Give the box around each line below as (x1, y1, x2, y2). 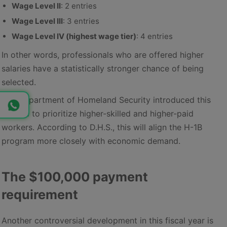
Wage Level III (12, 16, 63, 26)
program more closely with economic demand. (2, 136, 180, 146)
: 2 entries (61, 1, 97, 11)
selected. (2, 77, 36, 87)
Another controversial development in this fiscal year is (2, 215, 213, 225)
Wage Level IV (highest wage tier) (12, 31, 136, 41)
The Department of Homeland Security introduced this (2, 95, 211, 105)
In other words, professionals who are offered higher (2, 50, 204, 60)
